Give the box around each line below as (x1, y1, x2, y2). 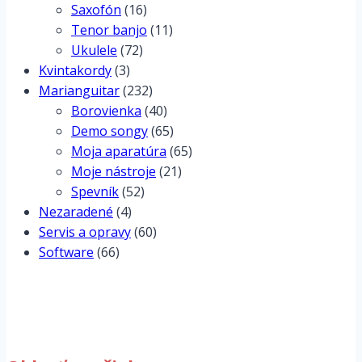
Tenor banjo (71, 21, 147, 40)
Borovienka (71, 102, 141, 120)
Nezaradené (39, 203, 113, 221)
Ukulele (71, 41, 117, 60)
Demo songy (71, 122, 148, 141)
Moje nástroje (71, 162, 156, 181)
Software (39, 243, 94, 262)
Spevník (71, 183, 119, 201)
